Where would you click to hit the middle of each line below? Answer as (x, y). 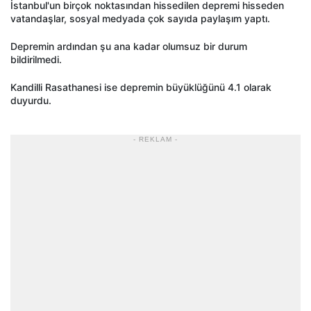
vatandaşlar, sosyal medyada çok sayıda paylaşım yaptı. (140, 19)
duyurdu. (31, 101)
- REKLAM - (155, 140)
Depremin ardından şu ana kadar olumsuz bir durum (129, 47)
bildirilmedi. (36, 60)
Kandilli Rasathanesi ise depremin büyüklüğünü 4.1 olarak (141, 87)
